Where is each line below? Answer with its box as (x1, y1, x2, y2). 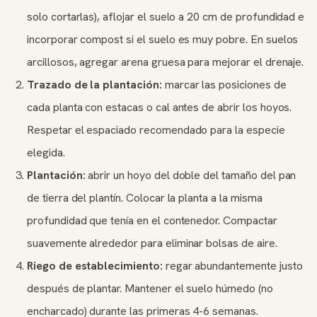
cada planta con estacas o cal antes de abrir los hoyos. (27, 100, 292, 115)
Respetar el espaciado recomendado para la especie (27, 122, 285, 137)
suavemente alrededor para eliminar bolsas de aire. (27, 236, 277, 250)
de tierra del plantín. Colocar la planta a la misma (27, 190, 263, 205)
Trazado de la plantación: (27, 77, 162, 92)
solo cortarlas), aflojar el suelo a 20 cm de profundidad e (27, 9, 305, 24)
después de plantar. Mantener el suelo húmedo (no (27, 281, 273, 296)
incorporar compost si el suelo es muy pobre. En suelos (27, 32, 299, 47)
